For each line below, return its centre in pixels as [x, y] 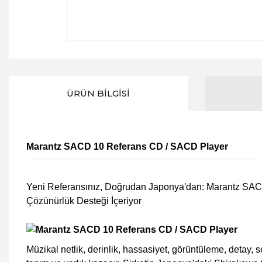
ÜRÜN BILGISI [98, 93]
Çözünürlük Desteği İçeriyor [84, 201]
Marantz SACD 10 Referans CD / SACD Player [128, 146]
